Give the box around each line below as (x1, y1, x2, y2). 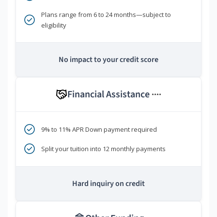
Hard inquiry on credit (72, 178, 145, 189)
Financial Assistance (67, 88, 152, 102)
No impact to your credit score (59, 54, 158, 65)
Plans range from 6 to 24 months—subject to (41, 10, 171, 19)
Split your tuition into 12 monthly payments (41, 144, 166, 154)
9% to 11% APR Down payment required (41, 125, 157, 134)
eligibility (41, 21, 66, 30)
